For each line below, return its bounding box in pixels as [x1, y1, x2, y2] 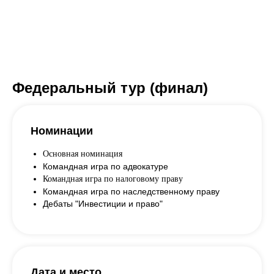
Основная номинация [43, 149, 122, 158]
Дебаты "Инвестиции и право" [43, 198, 163, 209]
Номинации [31, 124, 93, 137]
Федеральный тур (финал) [12, 79, 208, 96]
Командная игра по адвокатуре [43, 161, 168, 171]
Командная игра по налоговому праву [43, 174, 183, 183]
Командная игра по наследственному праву [43, 186, 220, 196]
